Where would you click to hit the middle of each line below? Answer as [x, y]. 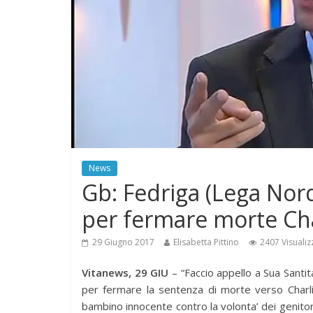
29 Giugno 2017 [123, 242]
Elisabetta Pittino [206, 242]
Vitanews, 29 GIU [125, 272]
